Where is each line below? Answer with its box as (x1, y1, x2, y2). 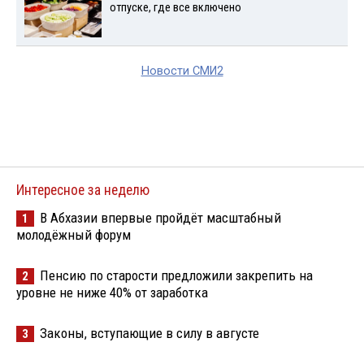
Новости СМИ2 (141, 64, 223, 79)
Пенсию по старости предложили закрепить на (40, 267, 313, 284)
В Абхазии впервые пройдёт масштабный (40, 210, 281, 227)
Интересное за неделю (16, 182, 149, 199)
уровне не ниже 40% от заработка (16, 284, 208, 301)
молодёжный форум (16, 227, 131, 244)
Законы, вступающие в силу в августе (40, 325, 259, 342)
